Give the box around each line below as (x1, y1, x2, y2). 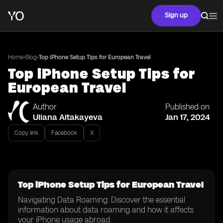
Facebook (51, 129, 77, 136)
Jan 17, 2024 (165, 112, 210, 122)
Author (33, 102, 57, 111)
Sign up (165, 11, 188, 19)
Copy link (14, 129, 38, 136)
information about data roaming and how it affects (18, 205, 194, 215)
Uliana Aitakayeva (33, 112, 103, 122)
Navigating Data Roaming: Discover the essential (18, 195, 185, 205)
